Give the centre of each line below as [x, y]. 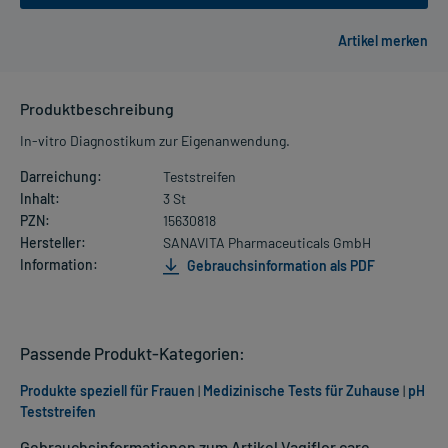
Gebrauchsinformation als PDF [279, 265]
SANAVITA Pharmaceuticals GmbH [266, 243]
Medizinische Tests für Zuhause [301, 391]
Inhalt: [40, 199]
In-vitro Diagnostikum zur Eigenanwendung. [155, 141]
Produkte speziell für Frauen [107, 391]
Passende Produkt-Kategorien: [132, 353]
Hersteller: [53, 243]
